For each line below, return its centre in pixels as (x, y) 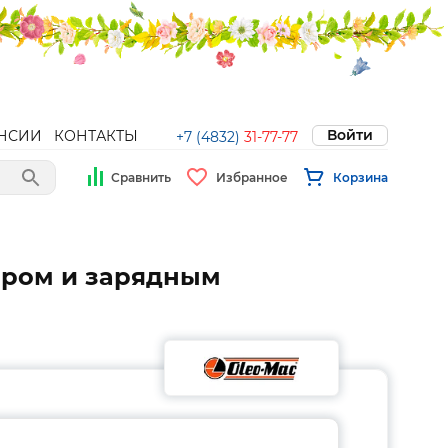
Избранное (252, 177)
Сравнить (141, 177)
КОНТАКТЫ (96, 136)
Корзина (360, 177)
